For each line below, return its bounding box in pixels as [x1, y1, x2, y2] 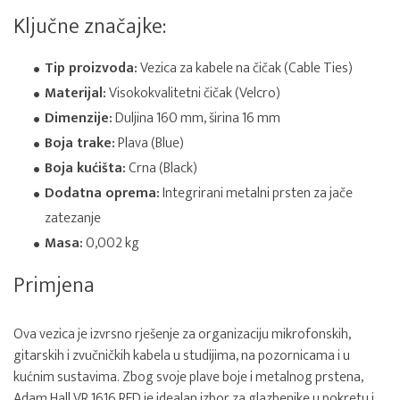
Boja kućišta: [45, 156, 126, 180]
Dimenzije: [45, 106, 112, 130]
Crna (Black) [126, 156, 197, 180]
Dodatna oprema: [45, 181, 160, 205]
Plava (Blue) [115, 131, 184, 155]
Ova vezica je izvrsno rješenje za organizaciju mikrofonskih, [13, 322, 351, 346]
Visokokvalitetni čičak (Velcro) [106, 81, 280, 105]
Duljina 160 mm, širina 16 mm [112, 106, 280, 130]
